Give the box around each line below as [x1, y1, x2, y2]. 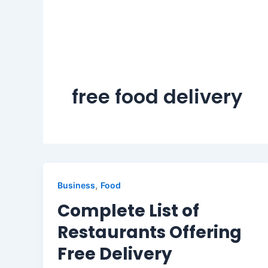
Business [57, 180, 95, 190]
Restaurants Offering [57, 220, 242, 244]
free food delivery [72, 83, 242, 110]
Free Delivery [57, 242, 172, 266]
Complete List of [57, 199, 199, 223]
